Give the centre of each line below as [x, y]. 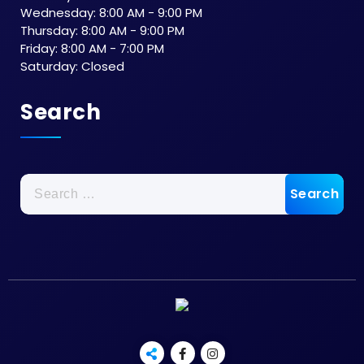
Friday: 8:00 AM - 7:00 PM [92, 48]
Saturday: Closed [72, 66]
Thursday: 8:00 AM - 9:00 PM [102, 30]
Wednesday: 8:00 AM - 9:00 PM [111, 13]
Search [61, 112]
